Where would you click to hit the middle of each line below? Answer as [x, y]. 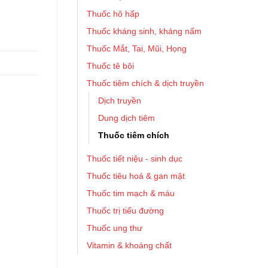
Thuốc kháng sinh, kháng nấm [144, 31]
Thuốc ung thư [115, 228]
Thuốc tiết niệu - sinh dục [135, 159]
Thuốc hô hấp [113, 14]
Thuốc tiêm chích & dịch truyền [145, 83]
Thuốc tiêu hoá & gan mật [136, 176]
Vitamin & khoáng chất [129, 245]
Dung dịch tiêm [127, 118]
